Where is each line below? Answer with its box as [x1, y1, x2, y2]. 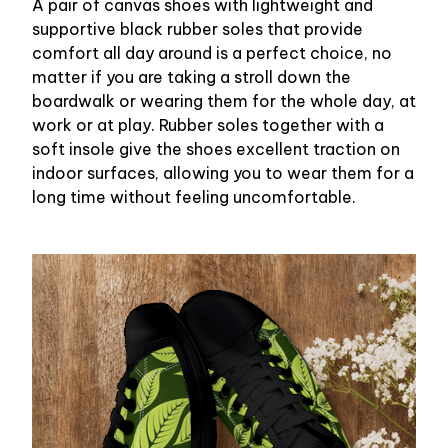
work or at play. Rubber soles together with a [32, 115, 384, 136]
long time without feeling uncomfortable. [32, 187, 356, 208]
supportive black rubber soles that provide [32, 19, 363, 40]
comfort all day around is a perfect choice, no [32, 43, 392, 64]
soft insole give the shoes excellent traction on [32, 139, 400, 160]
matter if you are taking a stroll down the [32, 67, 351, 88]
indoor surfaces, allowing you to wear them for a [32, 163, 414, 184]
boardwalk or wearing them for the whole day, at [32, 91, 416, 112]
